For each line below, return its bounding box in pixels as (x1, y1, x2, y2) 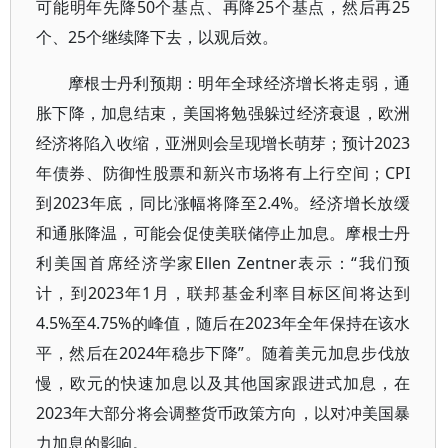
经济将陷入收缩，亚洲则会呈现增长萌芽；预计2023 (36, 132, 411, 154)
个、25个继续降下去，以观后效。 (36, 26, 278, 48)
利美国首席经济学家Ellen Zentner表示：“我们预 (36, 252, 411, 274)
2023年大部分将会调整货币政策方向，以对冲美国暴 (36, 402, 411, 424)
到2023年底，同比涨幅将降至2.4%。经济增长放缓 (36, 192, 411, 214)
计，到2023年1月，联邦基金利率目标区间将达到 (36, 282, 411, 304)
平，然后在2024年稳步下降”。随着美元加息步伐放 (36, 342, 411, 364)
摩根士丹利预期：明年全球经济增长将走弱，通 (68, 72, 411, 94)
